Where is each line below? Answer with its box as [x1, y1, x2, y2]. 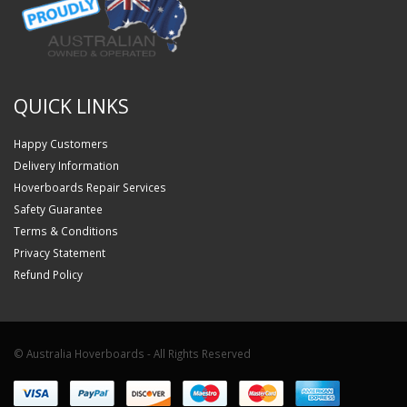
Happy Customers [14, 135, 108, 151]
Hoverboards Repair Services [14, 179, 166, 194]
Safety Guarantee [14, 201, 103, 216]
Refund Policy [14, 266, 83, 282]
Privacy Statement [14, 244, 105, 260]
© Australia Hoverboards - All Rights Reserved [14, 345, 251, 361]
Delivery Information [14, 157, 119, 173]
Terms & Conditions [14, 223, 118, 238]
